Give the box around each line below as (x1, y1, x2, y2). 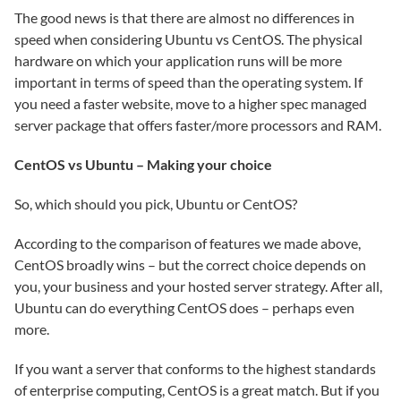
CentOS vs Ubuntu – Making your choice (14, 156, 272, 173)
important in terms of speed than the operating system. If (14, 73, 363, 90)
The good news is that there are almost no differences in (14, 9, 354, 26)
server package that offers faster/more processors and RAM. (14, 116, 381, 133)
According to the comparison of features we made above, (14, 235, 361, 252)
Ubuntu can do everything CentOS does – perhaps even (14, 299, 354, 316)
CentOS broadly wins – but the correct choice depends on (14, 256, 366, 273)
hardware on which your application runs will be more (14, 52, 342, 69)
